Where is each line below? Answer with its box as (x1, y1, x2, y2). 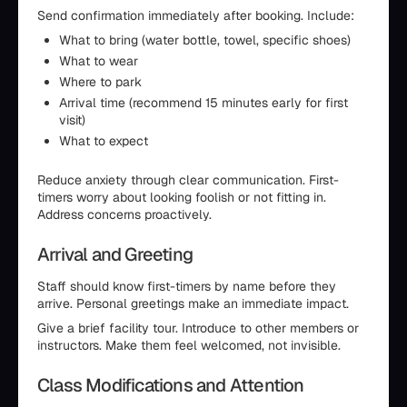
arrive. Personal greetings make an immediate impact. (37, 295, 349, 313)
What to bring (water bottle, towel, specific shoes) (59, 32, 351, 49)
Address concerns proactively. (37, 206, 212, 223)
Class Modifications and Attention (37, 373, 304, 398)
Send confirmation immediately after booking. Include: (37, 7, 354, 25)
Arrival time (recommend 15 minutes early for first (59, 94, 348, 112)
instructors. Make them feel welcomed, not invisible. (37, 337, 341, 354)
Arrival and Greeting (37, 243, 193, 267)
